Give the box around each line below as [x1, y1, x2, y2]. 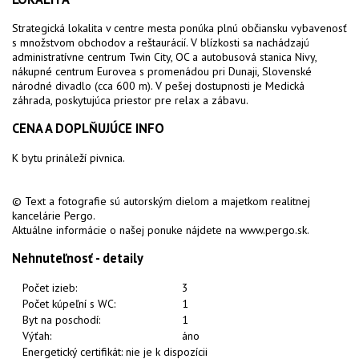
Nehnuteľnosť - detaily [12, 249, 143, 268]
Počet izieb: [22, 280, 77, 296]
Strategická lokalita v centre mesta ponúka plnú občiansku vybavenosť [12, 20, 347, 35]
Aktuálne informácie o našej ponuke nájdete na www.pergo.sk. [12, 222, 309, 237]
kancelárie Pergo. [12, 208, 95, 223]
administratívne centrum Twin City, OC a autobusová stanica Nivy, [12, 49, 317, 64]
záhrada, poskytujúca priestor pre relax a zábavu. [12, 92, 248, 107]
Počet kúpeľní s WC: [22, 296, 115, 312]
